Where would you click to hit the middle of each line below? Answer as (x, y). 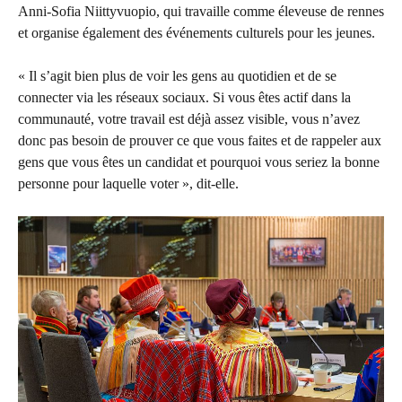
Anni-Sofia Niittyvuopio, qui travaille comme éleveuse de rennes (201, 11)
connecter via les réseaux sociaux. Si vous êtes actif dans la (184, 97)
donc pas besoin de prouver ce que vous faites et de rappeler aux (200, 140)
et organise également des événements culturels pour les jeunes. (197, 32)
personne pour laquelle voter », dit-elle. (128, 183)
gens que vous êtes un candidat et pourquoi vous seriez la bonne (199, 162)
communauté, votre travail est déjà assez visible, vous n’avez (189, 118)
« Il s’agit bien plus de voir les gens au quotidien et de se (177, 75)
